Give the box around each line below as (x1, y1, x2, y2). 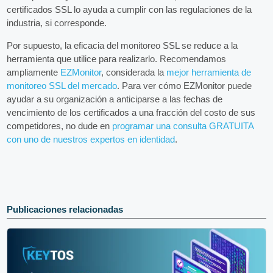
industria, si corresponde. (7, 17, 107, 28)
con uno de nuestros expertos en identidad (7, 133, 175, 144)
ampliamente (7, 66, 61, 77)
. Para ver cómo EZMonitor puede (117, 80, 252, 91)
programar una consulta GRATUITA (112, 120, 254, 131)
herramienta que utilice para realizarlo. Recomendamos (7, 53, 227, 64)
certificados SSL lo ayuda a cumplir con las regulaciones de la (7, 4, 252, 15)
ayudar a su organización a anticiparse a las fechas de (7, 93, 223, 104)
